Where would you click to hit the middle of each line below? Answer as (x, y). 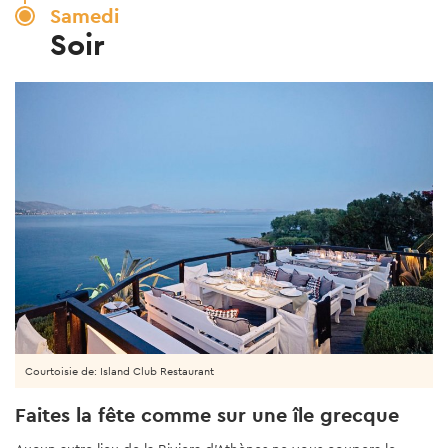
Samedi (84, 15)
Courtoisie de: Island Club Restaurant (119, 370)
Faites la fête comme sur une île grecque (207, 414)
